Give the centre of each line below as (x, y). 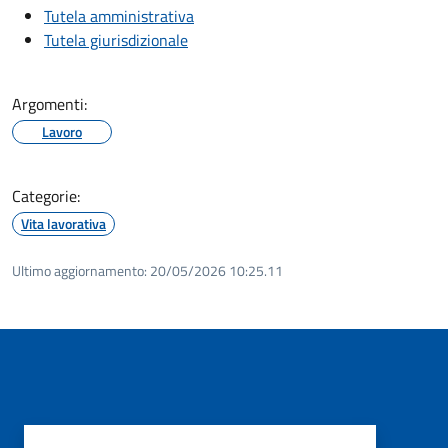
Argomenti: (49, 103)
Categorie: (46, 195)
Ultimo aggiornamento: (79, 270)
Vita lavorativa (63, 223)
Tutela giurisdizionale (116, 39)
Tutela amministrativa (119, 15)
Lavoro (62, 131)
